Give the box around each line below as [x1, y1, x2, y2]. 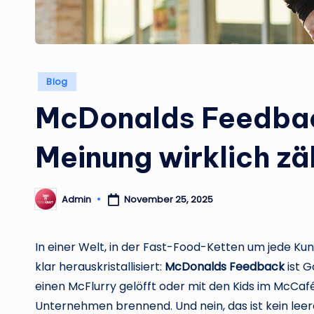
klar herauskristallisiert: [35, 259, 165, 275]
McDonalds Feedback [165, 259, 285, 275]
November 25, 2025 [123, 192, 213, 206]
